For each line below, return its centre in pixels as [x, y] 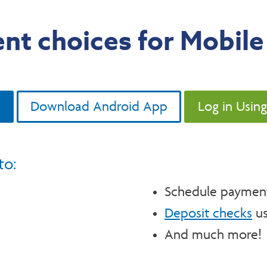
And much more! [213, 235]
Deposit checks [208, 213]
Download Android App [99, 106]
